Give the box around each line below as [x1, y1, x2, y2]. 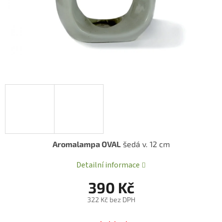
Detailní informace [76, 160, 140, 171]
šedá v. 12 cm [120, 139, 170, 149]
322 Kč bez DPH [87, 195, 135, 204]
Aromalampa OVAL [52, 139, 121, 149]
